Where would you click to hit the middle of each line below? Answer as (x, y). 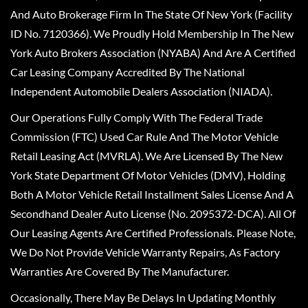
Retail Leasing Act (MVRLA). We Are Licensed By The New (146, 156)
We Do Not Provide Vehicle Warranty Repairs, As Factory (145, 252)
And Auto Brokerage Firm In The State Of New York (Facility (151, 14)
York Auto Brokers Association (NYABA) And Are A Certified (153, 53)
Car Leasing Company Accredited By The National (128, 72)
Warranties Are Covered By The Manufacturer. (120, 271)
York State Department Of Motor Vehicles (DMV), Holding (148, 175)
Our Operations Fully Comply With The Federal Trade (136, 117)
